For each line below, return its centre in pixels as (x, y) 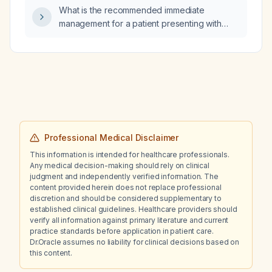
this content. (51, 253)
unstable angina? (92, 37)
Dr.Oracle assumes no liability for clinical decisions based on (135, 242)
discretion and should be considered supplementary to (126, 198)
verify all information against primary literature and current (129, 220)
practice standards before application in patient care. (122, 231)
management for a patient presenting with (140, 23)
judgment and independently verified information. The (124, 176)
